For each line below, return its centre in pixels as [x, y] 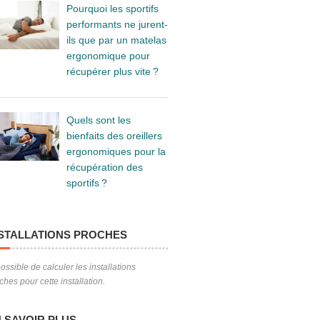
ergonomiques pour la [116, 151]
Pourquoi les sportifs [112, 9]
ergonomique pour [108, 56]
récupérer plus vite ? [112, 71]
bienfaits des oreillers [114, 136]
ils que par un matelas [116, 40]
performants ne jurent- [117, 24]
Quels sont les [98, 120]
